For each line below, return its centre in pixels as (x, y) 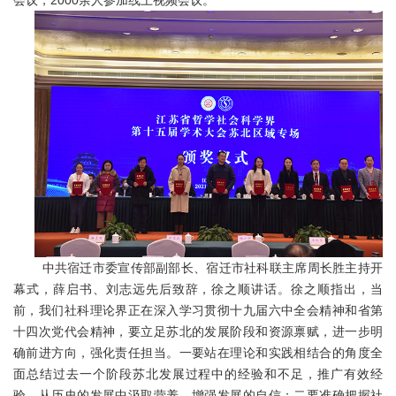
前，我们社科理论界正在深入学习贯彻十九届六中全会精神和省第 (198, 310)
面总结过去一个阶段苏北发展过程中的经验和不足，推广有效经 (198, 373)
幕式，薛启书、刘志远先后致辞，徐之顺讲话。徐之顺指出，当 (198, 289)
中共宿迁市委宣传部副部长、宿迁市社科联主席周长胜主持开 (209, 267)
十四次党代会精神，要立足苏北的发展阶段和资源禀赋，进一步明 (198, 331)
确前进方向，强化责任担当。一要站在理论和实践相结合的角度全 (198, 352)
